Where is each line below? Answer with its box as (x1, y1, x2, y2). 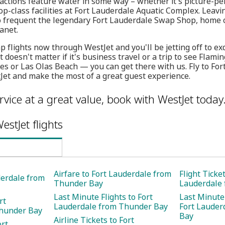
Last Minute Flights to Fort (54, 191, 153, 202)
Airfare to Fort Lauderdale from (54, 168, 171, 179)
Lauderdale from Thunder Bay (54, 201, 168, 212)
